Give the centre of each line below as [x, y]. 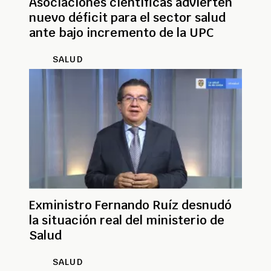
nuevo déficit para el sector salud [127, 18]
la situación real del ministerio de [127, 220]
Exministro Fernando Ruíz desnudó [130, 205]
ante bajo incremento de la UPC [122, 33]
